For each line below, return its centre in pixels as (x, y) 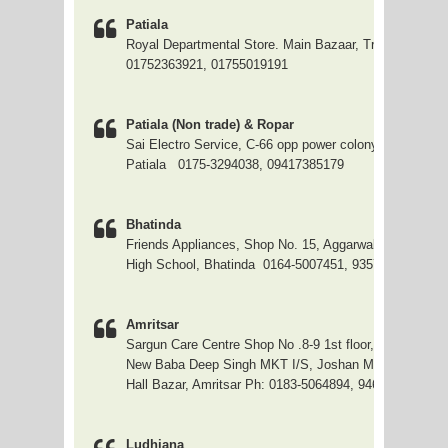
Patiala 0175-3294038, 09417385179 (235, 164)
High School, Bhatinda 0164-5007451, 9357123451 (274, 264)
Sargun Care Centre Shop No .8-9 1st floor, (250, 344)
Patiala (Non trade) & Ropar (210, 124)
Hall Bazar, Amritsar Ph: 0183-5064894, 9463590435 (277, 384)
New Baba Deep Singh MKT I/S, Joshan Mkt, (257, 364)
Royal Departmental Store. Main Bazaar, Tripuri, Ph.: (278, 44)
